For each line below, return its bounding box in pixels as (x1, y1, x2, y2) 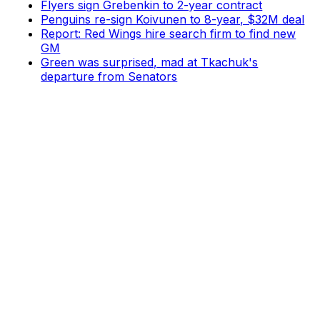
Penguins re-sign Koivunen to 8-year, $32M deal (41, 11, 305, 26)
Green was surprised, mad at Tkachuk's (41, 54, 259, 69)
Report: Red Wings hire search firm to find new (41, 26, 296, 41)
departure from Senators (41, 69, 178, 84)
